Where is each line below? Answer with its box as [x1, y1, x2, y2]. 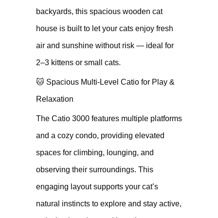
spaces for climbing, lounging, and [36, 148, 154, 157]
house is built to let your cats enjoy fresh [36, 24, 173, 33]
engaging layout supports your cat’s [36, 182, 158, 191]
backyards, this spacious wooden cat [36, 7, 163, 16]
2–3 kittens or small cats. [36, 58, 121, 67]
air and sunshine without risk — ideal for [36, 41, 174, 50]
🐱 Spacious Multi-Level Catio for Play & [36, 78, 175, 86]
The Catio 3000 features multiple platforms [36, 114, 182, 123]
